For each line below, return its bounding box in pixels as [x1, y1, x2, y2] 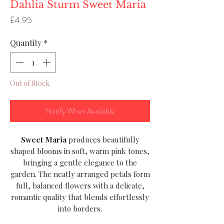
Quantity [10, 37, 41, 48]
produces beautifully [66, 134, 139, 144]
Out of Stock [10, 78, 49, 88]
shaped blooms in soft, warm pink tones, [10, 145, 149, 156]
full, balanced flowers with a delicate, [15, 180, 144, 190]
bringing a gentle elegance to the [23, 157, 137, 167]
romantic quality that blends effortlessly [11, 191, 149, 202]
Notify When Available [45, 104, 114, 116]
